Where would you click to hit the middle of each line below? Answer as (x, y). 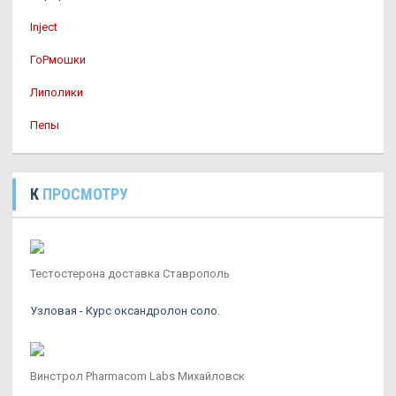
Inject (44, 27)
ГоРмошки (58, 60)
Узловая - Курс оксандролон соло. (125, 311)
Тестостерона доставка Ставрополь (130, 274)
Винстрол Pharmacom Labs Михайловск (137, 376)
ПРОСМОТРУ (85, 194)
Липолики (57, 92)
